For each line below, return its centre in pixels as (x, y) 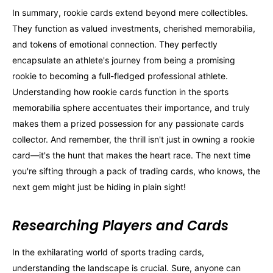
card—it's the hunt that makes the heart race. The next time (131, 155)
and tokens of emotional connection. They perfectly (115, 44)
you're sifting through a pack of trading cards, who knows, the (136, 171)
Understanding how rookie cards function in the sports (120, 91)
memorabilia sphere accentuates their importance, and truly (131, 107)
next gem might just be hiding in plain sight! (99, 186)
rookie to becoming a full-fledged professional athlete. (120, 76)
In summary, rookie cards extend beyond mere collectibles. (130, 12)
